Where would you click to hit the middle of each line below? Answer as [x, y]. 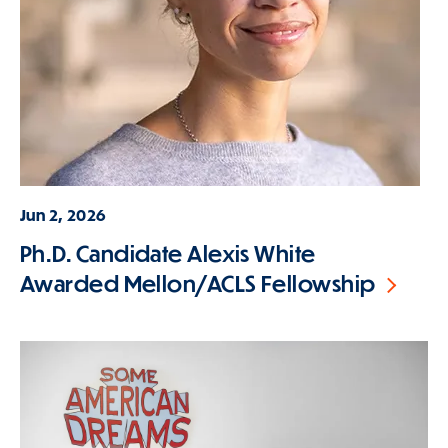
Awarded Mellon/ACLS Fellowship [198, 283]
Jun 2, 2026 [63, 215]
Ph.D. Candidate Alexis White [168, 253]
